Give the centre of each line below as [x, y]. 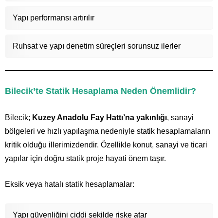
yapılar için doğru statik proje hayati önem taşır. [85, 158]
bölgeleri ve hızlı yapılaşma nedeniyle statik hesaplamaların [108, 131]
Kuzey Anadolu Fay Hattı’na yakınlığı [100, 117]
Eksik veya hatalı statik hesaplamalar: [70, 184]
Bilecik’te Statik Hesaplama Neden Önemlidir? [100, 91]
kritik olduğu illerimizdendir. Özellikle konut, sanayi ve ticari [106, 145]
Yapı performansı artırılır [54, 18]
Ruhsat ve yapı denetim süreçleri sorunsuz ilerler [97, 46]
